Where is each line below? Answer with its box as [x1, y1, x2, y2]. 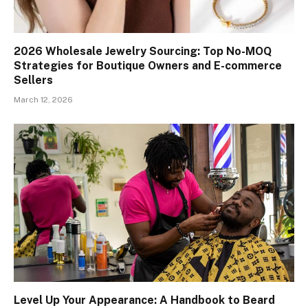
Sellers [14, 74, 53, 87]
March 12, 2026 [14, 95, 73, 105]
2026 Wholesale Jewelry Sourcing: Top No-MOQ [14, 45, 272, 58]
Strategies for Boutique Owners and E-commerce [14, 59, 282, 73]
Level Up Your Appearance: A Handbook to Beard [14, 293, 275, 307]
